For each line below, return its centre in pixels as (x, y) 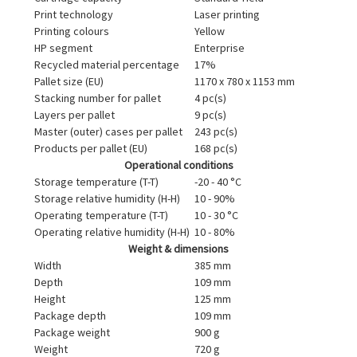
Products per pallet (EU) (91, 148)
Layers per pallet (75, 114)
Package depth (70, 315)
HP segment (63, 47)
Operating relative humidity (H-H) (112, 231)
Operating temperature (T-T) (101, 215)
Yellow (210, 31)
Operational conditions (178, 165)
